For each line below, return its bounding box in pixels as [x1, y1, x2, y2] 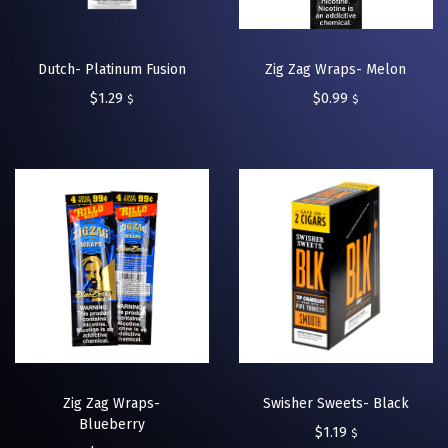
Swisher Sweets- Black [262, 395, 409, 413]
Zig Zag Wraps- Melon [265, 61, 407, 79]
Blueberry [78, 416, 145, 434]
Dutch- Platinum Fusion [37, 61, 186, 79]
